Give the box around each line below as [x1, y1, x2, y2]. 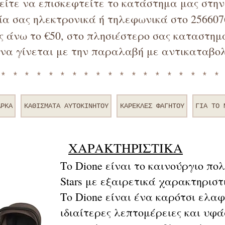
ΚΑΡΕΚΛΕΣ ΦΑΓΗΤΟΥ [120, 102, 184, 110]
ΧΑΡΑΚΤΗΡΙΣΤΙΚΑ [68, 139, 183, 156]
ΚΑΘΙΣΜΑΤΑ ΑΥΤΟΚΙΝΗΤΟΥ [24, 102, 108, 110]
